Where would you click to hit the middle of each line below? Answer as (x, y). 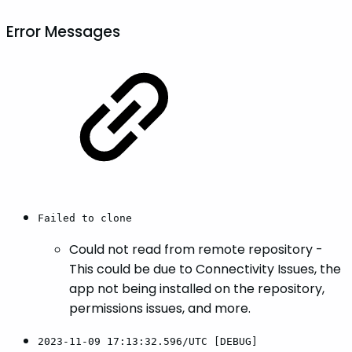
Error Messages (63, 31)
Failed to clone (85, 218)
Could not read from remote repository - (196, 249)
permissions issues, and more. (160, 308)
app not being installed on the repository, (197, 288)
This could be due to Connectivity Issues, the (205, 269)
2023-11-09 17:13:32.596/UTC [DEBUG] (148, 341)
